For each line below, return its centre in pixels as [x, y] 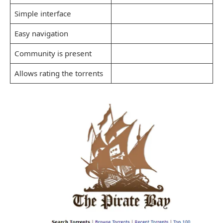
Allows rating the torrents [58, 73]
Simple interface [43, 14]
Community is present [53, 54]
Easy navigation [41, 34]
